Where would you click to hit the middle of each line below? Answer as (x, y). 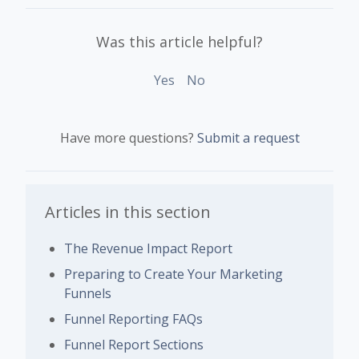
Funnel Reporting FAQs (133, 319)
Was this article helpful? (179, 42)
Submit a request (248, 138)
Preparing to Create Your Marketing (173, 274)
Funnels (88, 294)
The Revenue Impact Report (148, 249)
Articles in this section (128, 212)
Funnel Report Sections (134, 345)
